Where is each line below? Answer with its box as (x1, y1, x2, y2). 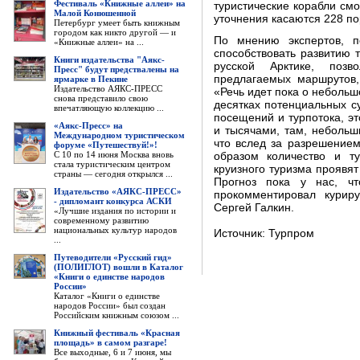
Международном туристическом (53, 130, 185, 140)
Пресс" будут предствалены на (53, 64, 179, 74)
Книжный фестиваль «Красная (53, 328, 180, 337)
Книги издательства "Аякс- (53, 55, 165, 64)
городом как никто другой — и (53, 27, 176, 37)
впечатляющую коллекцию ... (53, 103, 164, 112)
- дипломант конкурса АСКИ (53, 196, 172, 206)
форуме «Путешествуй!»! (53, 140, 157, 149)
